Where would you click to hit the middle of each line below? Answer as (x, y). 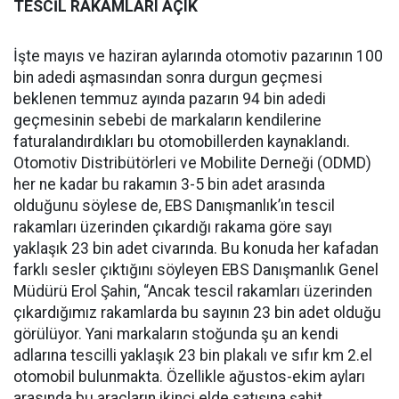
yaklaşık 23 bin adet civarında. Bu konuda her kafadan (196, 249)
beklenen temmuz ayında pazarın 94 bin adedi (170, 99)
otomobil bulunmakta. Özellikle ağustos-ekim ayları (189, 377)
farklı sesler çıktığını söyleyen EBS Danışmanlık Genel (196, 270)
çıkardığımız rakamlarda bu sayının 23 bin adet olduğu (197, 313)
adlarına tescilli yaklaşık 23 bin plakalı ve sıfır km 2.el (193, 356)
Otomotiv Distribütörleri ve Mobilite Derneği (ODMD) (192, 163)
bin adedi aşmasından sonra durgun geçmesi (168, 78)
